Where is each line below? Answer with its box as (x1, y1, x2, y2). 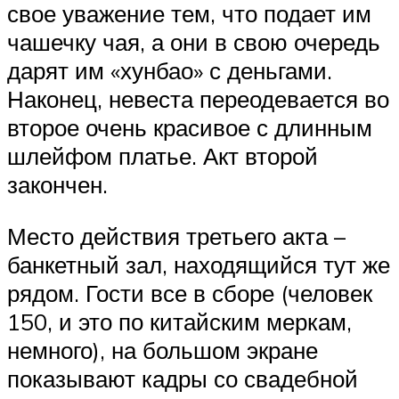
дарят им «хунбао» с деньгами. (7, 56, 332, 85)
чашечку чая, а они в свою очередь (7, 28, 380, 57)
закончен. (7, 170, 108, 199)
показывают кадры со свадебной (7, 364, 358, 394)
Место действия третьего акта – (7, 222, 346, 251)
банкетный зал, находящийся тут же (7, 250, 390, 280)
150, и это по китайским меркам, (7, 307, 352, 337)
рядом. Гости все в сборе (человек (7, 279, 372, 308)
